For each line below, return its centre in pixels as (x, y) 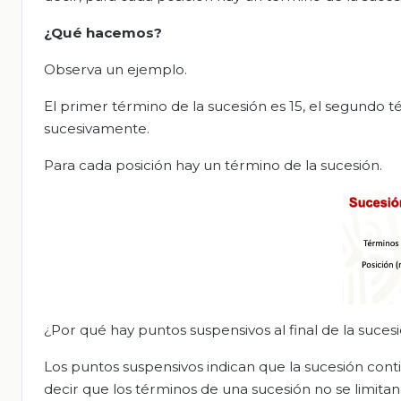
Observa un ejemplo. (115, 70)
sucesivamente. (97, 129)
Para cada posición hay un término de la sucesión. (213, 166)
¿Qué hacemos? (103, 33)
